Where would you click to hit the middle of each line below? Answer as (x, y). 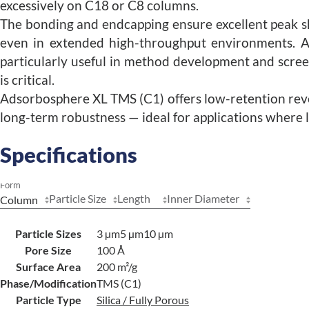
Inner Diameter (203, 198)
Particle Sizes (48, 233)
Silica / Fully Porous (143, 300)
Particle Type (48, 300)
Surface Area (48, 267)
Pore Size (48, 250)
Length (134, 198)
